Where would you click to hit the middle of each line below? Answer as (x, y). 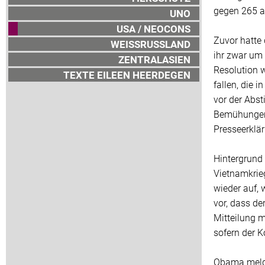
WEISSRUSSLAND (151, 44)
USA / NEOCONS (153, 29)
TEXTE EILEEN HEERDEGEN (127, 75)
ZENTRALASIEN (154, 60)
